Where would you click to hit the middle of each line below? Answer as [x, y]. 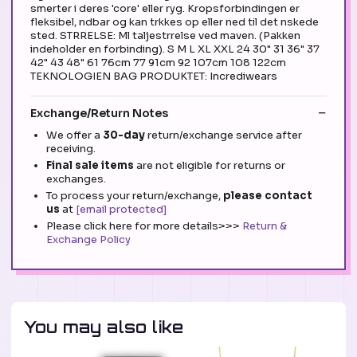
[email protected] [121, 210]
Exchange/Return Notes [99, 114]
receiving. [71, 149]
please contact [268, 196]
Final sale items [90, 166]
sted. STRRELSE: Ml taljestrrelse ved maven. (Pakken [165, 35]
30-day [125, 135]
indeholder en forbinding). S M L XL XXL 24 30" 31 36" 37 [175, 49]
